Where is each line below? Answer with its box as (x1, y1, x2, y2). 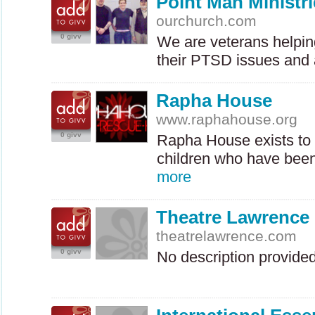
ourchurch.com (156, 13, 257, 29)
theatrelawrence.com (156, 228, 297, 244)
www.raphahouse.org (156, 111, 298, 127)
